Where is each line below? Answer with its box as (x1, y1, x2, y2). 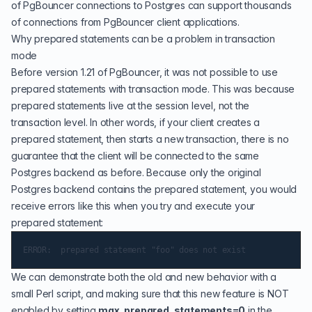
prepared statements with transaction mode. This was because (11, 83, 295, 95)
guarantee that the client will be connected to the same (11, 150, 259, 162)
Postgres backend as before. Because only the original (11, 166, 261, 178)
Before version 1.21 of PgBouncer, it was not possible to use (11, 66, 278, 78)
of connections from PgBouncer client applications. (11, 16, 240, 28)
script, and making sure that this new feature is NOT (54, 288, 289, 299)
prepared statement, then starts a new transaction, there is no (11, 133, 289, 145)
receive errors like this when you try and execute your (11, 200, 256, 212)
